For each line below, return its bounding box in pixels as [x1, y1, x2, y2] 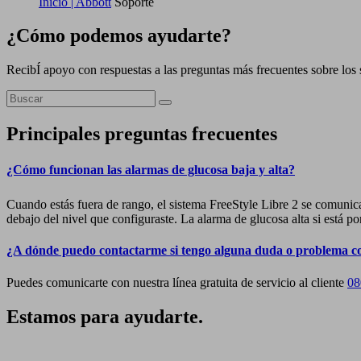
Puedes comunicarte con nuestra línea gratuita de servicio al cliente [6, 275, 347, 289]
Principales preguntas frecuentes [6, 123, 277, 145]
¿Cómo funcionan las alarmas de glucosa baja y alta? [6, 162, 295, 176]
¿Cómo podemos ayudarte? [6, 25, 231, 47]
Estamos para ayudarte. [6, 305, 203, 327]
